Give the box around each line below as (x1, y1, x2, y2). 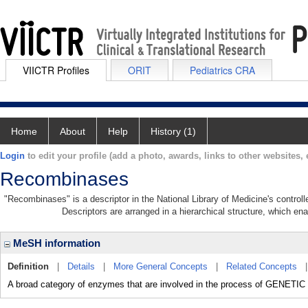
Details (67, 261, 95, 272)
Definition (8, 261, 49, 272)
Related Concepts (226, 261, 297, 272)
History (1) (151, 126, 196, 137)
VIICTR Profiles (23, 63, 89, 77)
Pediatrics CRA (190, 63, 255, 77)
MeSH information (10, 237, 100, 249)
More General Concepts (113, 261, 208, 272)
